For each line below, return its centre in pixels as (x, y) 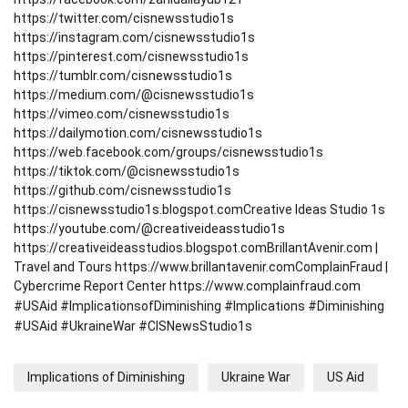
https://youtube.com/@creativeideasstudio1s (149, 229)
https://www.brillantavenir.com (205, 267)
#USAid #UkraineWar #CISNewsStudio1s (133, 326)
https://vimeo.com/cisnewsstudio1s (122, 114)
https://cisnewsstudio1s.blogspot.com (128, 210)
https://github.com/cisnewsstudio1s (122, 191)
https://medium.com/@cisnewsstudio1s (134, 95)
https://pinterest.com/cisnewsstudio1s (131, 57)
